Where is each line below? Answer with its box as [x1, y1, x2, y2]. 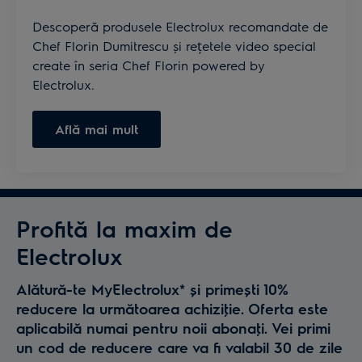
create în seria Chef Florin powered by [32, 57, 265, 74]
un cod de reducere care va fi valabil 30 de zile [16, 338, 343, 356]
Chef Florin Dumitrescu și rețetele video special [32, 37, 316, 54]
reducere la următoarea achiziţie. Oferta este [16, 299, 328, 318]
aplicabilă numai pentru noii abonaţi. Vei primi [16, 318, 330, 337]
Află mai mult [55, 120, 138, 137]
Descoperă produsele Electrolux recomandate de [32, 18, 328, 35]
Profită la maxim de [16, 214, 233, 242]
